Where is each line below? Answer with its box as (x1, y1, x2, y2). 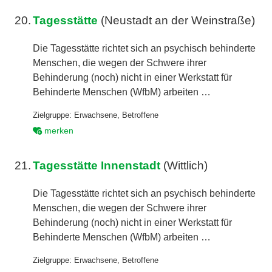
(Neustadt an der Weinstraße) (101, 13, 256, 27)
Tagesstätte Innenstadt (33, 159, 161, 172)
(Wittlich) (160, 159, 208, 172)
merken (44, 126, 74, 136)
